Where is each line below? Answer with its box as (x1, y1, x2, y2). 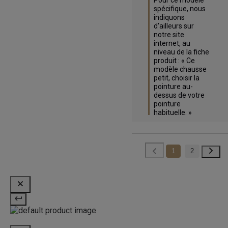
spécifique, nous (153, 5, 206, 13)
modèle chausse (153, 65, 207, 74)
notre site (153, 31, 184, 39)
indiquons (153, 13, 185, 22)
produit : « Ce (153, 56, 195, 65)
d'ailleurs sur (153, 22, 194, 31)
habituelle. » (153, 108, 192, 117)
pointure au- (153, 82, 193, 91)
